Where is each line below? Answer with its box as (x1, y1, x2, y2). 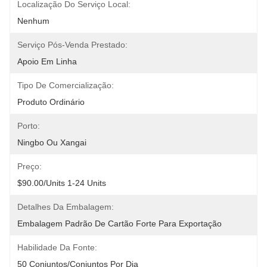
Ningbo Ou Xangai (17, 138, 86, 147)
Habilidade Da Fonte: (17, 243, 97, 252)
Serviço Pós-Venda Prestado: (17, 40, 128, 49)
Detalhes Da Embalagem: (17, 202, 114, 212)
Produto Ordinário (17, 97, 85, 107)
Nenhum (17, 16, 49, 26)
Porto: (17, 121, 40, 131)
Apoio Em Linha (17, 57, 77, 66)
